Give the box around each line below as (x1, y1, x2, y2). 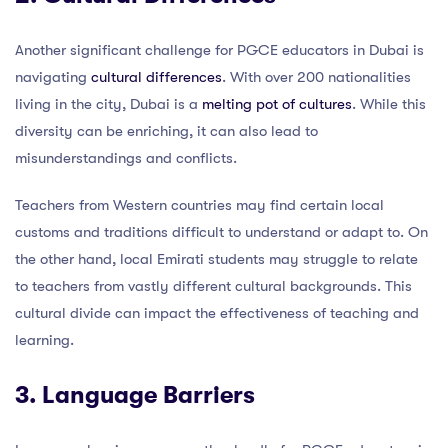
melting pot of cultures (202, 94, 352, 113)
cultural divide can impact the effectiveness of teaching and (15, 303, 419, 322)
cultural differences (91, 67, 222, 86)
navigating (15, 67, 91, 86)
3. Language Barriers (15, 380, 255, 409)
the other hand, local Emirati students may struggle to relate (15, 249, 418, 268)
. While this (352, 94, 426, 113)
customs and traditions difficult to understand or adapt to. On (15, 222, 428, 241)
